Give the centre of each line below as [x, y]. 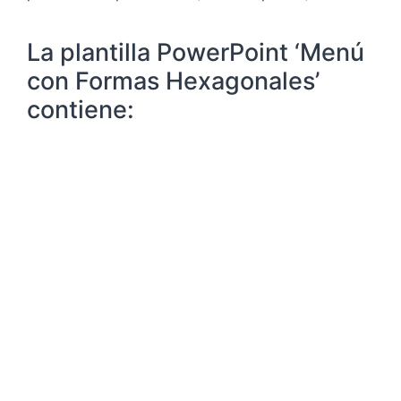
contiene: [81, 110]
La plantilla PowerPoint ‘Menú [196, 53]
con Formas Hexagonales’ [173, 81]
